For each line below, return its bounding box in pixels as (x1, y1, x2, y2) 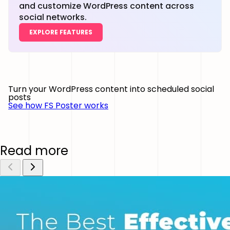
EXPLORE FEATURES (29, 28, 92, 36)
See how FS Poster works (8, 100, 108, 111)
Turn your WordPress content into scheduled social (8, 83, 214, 95)
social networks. (19, 11, 87, 23)
